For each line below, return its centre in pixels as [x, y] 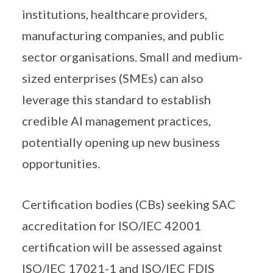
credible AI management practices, [116, 121]
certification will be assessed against [122, 247]
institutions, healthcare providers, [115, 14]
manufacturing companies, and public [123, 35]
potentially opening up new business [121, 142]
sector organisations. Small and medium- [132, 57]
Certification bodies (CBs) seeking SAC [129, 204]
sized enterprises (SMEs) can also [113, 78]
